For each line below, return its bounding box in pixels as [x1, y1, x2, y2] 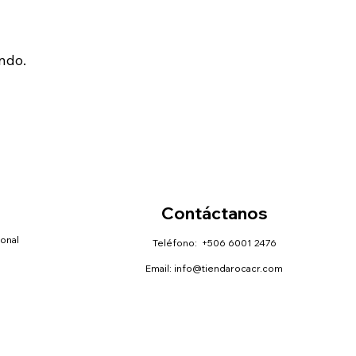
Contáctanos [161, 202, 268, 223]
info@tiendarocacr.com [174, 262, 284, 275]
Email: [145, 262, 175, 275]
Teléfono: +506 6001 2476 [152, 237, 277, 250]
